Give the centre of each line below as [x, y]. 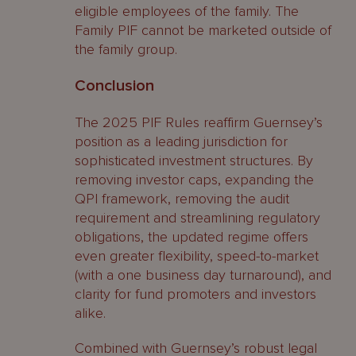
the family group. [126, 49]
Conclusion [114, 86]
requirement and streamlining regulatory [197, 218]
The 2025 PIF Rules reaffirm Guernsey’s [199, 122]
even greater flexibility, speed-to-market [197, 256]
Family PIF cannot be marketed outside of [203, 30]
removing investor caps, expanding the [194, 180]
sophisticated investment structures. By [194, 161]
